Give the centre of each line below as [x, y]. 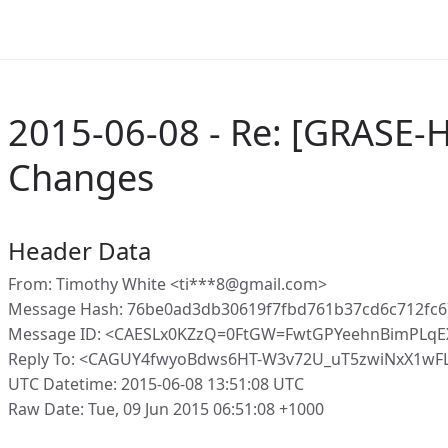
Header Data [79, 250]
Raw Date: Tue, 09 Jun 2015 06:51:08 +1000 [166, 409]
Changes [81, 177]
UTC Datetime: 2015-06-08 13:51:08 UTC [156, 384]
